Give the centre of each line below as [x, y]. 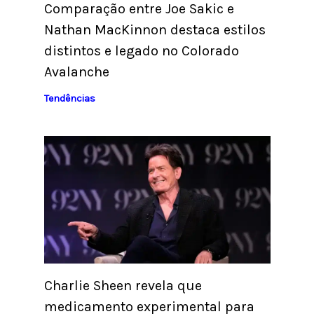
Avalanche [76, 72]
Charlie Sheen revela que [123, 285]
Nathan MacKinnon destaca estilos [155, 30]
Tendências [69, 99]
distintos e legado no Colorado [141, 51]
